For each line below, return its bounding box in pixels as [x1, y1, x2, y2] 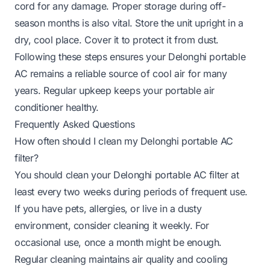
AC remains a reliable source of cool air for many [14, 67, 227, 80]
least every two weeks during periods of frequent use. [14, 185, 248, 198]
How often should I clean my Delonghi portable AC [14, 134, 233, 147]
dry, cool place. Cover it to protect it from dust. [14, 33, 219, 46]
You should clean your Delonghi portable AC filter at [14, 168, 239, 181]
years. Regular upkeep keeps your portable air [14, 84, 215, 96]
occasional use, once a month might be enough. [14, 236, 222, 248]
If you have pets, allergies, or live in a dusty [14, 202, 202, 215]
